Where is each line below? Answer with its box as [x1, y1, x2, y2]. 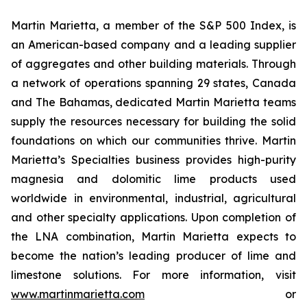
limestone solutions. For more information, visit [11, 267, 296, 282]
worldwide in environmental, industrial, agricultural [11, 191, 296, 205]
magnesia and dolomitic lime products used [11, 171, 296, 186]
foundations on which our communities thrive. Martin [11, 133, 296, 147]
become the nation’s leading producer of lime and [11, 248, 296, 262]
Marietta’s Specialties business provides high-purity [11, 152, 296, 167]
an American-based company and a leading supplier [11, 37, 296, 51]
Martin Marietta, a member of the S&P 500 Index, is [11, 18, 296, 32]
